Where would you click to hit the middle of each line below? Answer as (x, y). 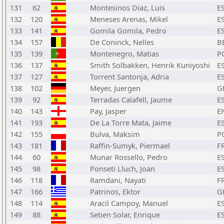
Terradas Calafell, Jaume (131, 99)
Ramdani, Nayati (118, 180)
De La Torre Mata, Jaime (131, 122)
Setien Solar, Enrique (125, 214)
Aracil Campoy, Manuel (129, 203)
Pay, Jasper (108, 111)
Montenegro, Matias (124, 53)
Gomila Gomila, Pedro (128, 30)
